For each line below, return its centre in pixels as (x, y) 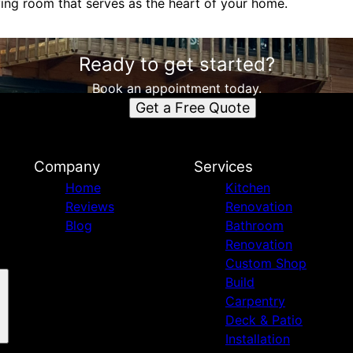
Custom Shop (266, 263)
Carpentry (255, 301)
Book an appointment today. (176, 88)
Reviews (89, 206)
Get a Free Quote (192, 108)
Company (67, 167)
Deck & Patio (264, 320)
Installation (257, 339)
